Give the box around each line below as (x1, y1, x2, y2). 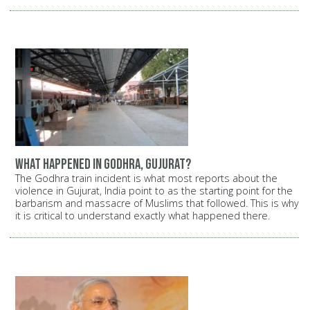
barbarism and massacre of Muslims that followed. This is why (15, 196, 299, 210)
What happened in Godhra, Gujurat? (15, 155, 191, 173)
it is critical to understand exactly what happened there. (15, 208, 270, 222)
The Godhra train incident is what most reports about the (15, 171, 277, 185)
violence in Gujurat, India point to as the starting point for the (15, 183, 293, 197)
